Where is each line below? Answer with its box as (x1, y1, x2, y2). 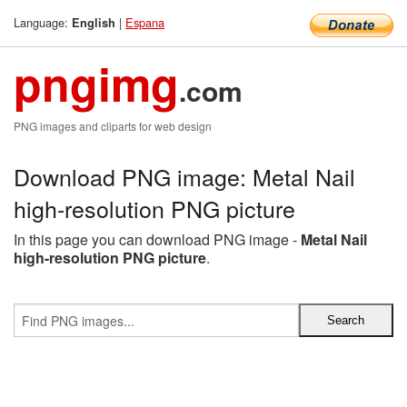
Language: (14, 14, 72, 31)
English (72, 15, 115, 31)
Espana (125, 14, 164, 31)
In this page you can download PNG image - (14, 229, 301, 250)
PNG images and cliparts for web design (14, 118, 212, 134)
